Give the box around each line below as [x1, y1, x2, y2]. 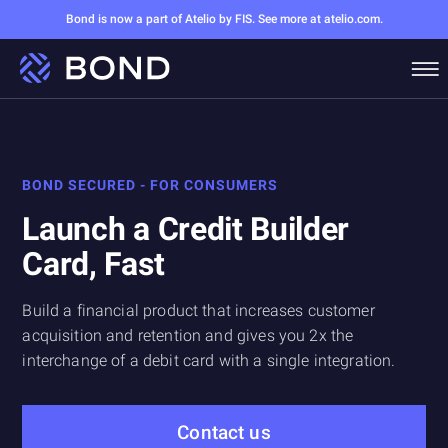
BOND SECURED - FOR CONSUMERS [22, 176, 279, 193]
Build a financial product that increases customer [22, 300, 375, 320]
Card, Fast [22, 244, 165, 283]
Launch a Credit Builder [22, 209, 350, 248]
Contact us [177, 420, 271, 444]
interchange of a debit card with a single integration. [22, 350, 396, 370]
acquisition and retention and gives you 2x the [22, 325, 354, 345]
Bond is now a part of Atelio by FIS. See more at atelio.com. [65, 12, 383, 26]
